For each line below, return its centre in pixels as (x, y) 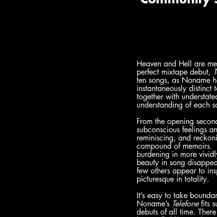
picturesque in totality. (173, 179)
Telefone (185, 204)
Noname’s (154, 204)
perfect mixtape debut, (175, 72)
